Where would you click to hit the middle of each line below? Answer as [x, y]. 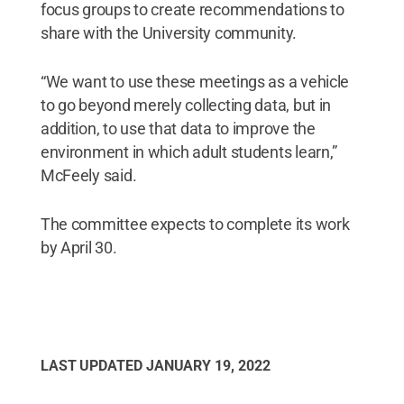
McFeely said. [88, 175]
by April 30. [78, 248]
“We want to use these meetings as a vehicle [195, 82]
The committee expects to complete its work [195, 224]
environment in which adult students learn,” [189, 152]
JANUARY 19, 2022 [208, 366]
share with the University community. [169, 33]
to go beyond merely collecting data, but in [186, 105]
